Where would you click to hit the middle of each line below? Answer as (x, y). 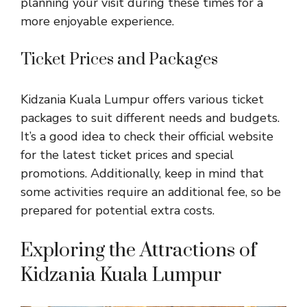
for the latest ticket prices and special (127, 155)
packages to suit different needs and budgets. (150, 118)
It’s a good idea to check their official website (147, 136)
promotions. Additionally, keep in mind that (142, 173)
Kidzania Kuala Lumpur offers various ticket (142, 99)
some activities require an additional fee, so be (151, 192)
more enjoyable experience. (97, 21)
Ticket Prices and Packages (119, 59)
